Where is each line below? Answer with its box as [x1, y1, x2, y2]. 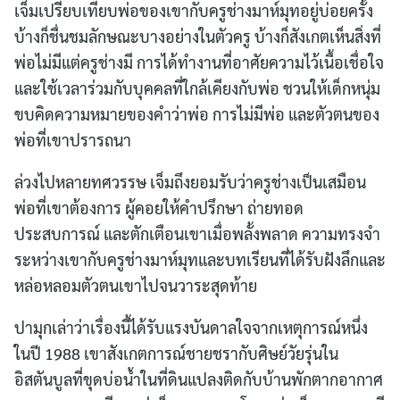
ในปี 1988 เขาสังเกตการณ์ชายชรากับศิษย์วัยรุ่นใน [14, 342, 338, 363]
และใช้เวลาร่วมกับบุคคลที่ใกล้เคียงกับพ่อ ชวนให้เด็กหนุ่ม [14, 77, 380, 98]
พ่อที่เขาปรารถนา [14, 129, 135, 150]
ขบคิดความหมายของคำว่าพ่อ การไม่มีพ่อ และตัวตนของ [14, 103, 379, 124]
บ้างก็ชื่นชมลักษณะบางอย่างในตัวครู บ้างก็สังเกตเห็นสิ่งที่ [14, 25, 381, 46]
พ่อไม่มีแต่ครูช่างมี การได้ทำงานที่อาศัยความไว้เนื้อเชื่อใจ [14, 51, 384, 72]
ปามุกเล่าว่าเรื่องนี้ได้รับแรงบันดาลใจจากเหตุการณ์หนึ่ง [14, 316, 368, 337]
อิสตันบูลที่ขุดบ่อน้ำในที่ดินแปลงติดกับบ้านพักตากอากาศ [14, 368, 383, 389]
